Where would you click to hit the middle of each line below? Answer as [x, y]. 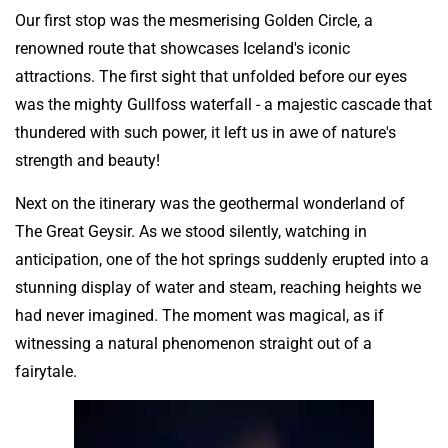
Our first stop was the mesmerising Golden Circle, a [194, 21]
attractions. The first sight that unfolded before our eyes [211, 77]
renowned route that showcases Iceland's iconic [182, 49]
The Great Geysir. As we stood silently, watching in [191, 231]
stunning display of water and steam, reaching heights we [218, 287]
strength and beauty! [87, 161]
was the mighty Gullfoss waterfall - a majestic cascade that [223, 105]
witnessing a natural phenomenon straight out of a [193, 343]
